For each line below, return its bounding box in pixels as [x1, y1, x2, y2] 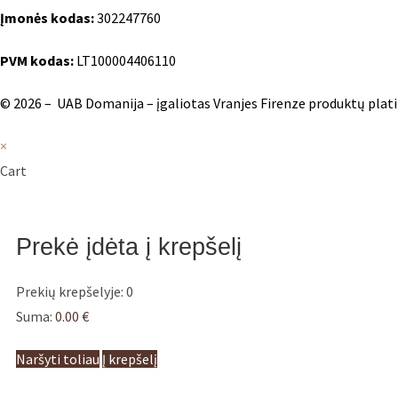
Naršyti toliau [16, 349, 99, 368]
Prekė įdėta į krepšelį [16, 233, 242, 260]
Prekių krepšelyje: [16, 282, 126, 300]
